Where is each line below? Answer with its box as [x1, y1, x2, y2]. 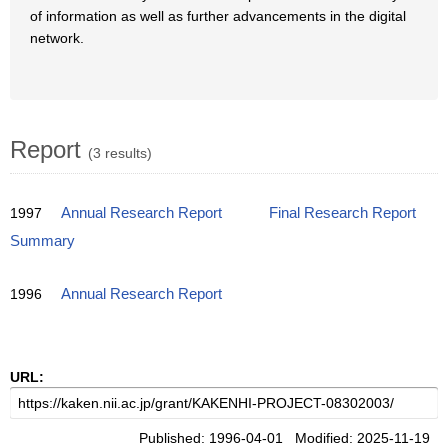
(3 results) [88, 145, 152, 161]
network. [30, 30, 84, 46]
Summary [10, 233, 75, 249]
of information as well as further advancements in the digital [30, 8, 406, 24]
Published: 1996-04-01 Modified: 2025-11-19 [139, 430, 438, 446]
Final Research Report [269, 205, 416, 221]
